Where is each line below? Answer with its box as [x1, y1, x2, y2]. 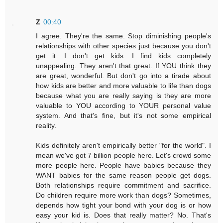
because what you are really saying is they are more [36, 91, 211, 100]
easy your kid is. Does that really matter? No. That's [36, 211, 211, 219]
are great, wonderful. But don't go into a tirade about [36, 71, 211, 80]
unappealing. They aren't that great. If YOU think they [36, 61, 211, 70]
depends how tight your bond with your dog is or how [36, 201, 211, 209]
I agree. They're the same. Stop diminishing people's [36, 31, 211, 40]
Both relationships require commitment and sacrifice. [36, 181, 211, 189]
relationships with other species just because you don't [36, 41, 211, 50]
